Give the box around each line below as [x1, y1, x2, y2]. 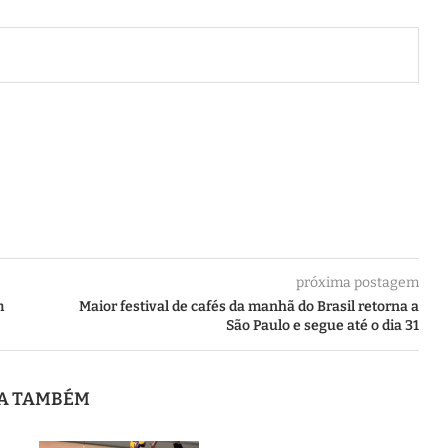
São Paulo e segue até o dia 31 [225, 316, 419, 334]
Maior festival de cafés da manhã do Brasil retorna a [78, 297, 419, 315]
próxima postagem [295, 273, 419, 291]
